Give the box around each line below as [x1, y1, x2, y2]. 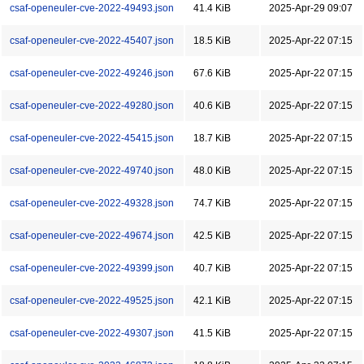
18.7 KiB [193, 132, 231, 144]
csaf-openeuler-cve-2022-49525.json [10, 295, 174, 306]
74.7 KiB [193, 197, 231, 209]
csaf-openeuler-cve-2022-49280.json [10, 100, 174, 111]
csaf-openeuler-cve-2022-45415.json [10, 132, 174, 144]
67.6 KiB [193, 67, 231, 79]
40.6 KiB [193, 100, 231, 111]
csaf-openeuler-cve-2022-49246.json [10, 67, 174, 79]
